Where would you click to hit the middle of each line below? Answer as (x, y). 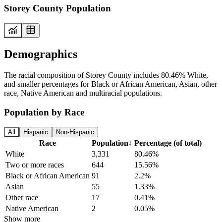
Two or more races (35, 165)
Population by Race (44, 112)
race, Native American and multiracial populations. (83, 93)
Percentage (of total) (168, 143)
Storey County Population (57, 8)
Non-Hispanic (75, 132)
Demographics (41, 54)
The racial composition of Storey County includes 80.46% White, (106, 75)
